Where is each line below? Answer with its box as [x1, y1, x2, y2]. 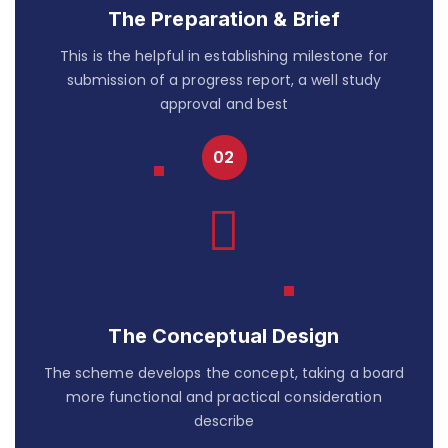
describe [193, 410, 255, 431]
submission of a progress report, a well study [66, 69, 382, 90]
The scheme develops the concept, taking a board [43, 362, 405, 383]
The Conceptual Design [108, 323, 340, 348]
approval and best [159, 93, 289, 114]
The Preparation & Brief [107, 6, 341, 31]
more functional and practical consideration [66, 386, 382, 407]
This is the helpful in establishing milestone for [60, 45, 388, 66]
